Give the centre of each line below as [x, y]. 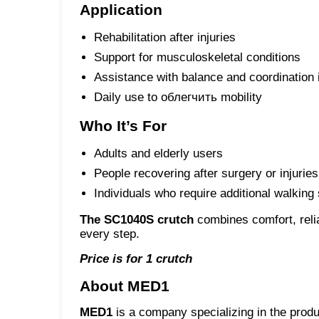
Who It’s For [123, 125]
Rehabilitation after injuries [165, 37]
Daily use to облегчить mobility [178, 97]
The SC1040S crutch [137, 219]
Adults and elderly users [158, 153]
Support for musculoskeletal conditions [197, 57]
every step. [110, 234]
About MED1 [125, 286]
